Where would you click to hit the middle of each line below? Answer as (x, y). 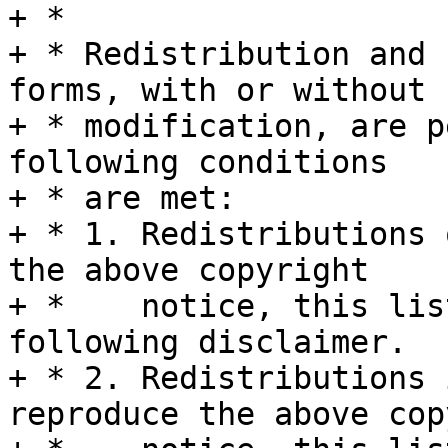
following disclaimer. (207, 342)
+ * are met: (122, 198)
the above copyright (188, 270)
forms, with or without (217, 90)
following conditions (198, 162)
